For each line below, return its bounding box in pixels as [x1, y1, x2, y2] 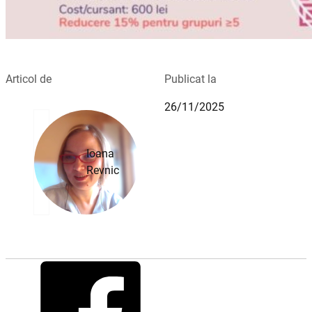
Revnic [86, 164, 119, 178]
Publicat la [164, 73, 217, 86]
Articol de [6, 73, 52, 86]
